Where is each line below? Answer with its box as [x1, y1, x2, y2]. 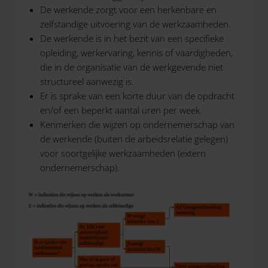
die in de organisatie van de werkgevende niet [39, 61, 223, 73]
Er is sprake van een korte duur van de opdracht [39, 90, 234, 102]
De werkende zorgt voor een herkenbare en [39, 4, 217, 16]
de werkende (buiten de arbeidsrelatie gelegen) [39, 133, 228, 145]
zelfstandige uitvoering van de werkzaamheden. [39, 18, 231, 30]
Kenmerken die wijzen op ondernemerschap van [39, 118, 234, 130]
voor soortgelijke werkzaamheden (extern [39, 147, 206, 159]
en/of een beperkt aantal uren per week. [39, 104, 202, 116]
